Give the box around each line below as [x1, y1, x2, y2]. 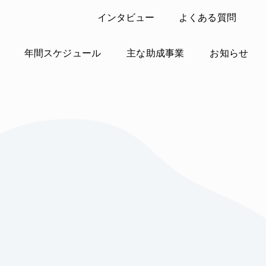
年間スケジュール [24, 48, 102, 58]
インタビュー [97, 12, 155, 23]
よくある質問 [178, 12, 236, 23]
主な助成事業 [126, 48, 185, 58]
